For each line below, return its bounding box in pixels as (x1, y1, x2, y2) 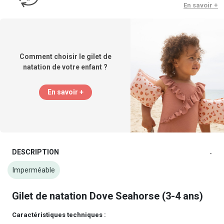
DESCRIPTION (12, 147, 59, 156)
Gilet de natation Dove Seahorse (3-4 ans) (12, 190, 203, 202)
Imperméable (12, 166, 55, 174)
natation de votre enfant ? (23, 62, 108, 71)
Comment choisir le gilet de (19, 52, 111, 60)
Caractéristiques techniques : (12, 211, 106, 219)
